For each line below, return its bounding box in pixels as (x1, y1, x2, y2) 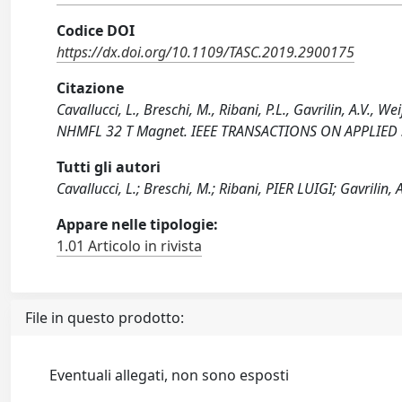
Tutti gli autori (57, 157, 162, 178)
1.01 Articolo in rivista (57, 236, 203, 257)
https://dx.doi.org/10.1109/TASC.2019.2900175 (57, 42, 355, 63)
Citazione (57, 78, 125, 99)
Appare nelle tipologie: (57, 214, 219, 235)
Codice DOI (57, 21, 135, 41)
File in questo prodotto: (25, 308, 184, 328)
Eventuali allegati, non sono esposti (49, 365, 290, 386)
